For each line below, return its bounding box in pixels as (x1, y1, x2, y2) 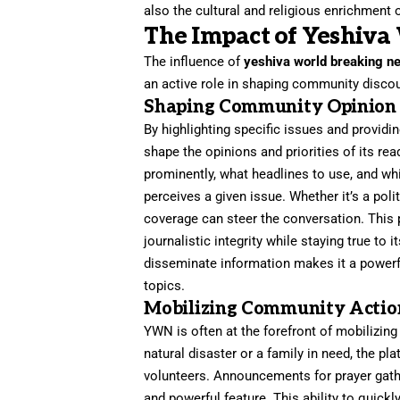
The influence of (144, 53, 245, 70)
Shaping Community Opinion (144, 96, 396, 118)
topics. (144, 277, 186, 294)
